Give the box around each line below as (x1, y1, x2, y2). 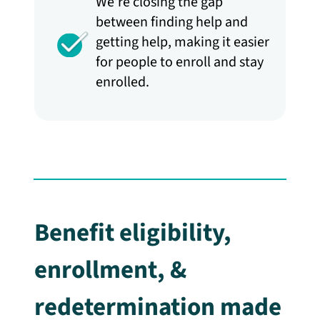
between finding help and (96, 12, 248, 32)
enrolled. (96, 72, 149, 92)
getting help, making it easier (96, 32, 269, 52)
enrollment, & (34, 251, 186, 288)
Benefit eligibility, (34, 214, 231, 251)
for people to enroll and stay (96, 52, 264, 72)
